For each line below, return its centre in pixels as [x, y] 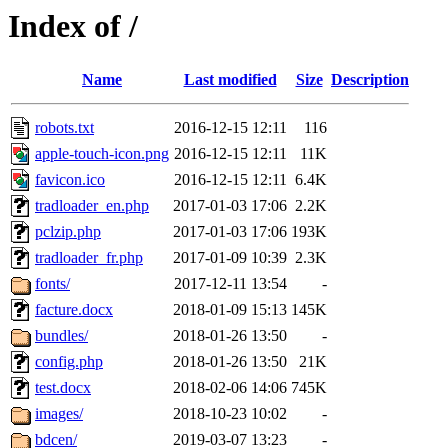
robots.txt [64, 128]
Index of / [73, 26]
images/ [59, 414]
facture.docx [74, 310]
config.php [69, 362]
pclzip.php [68, 232]
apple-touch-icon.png [102, 154]
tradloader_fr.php [89, 258]
